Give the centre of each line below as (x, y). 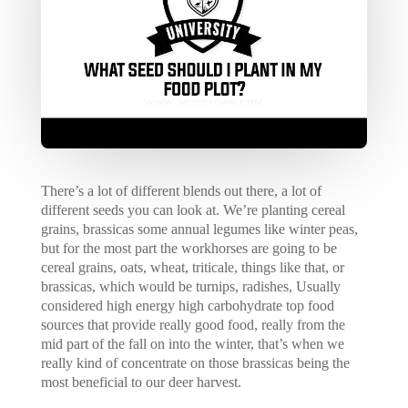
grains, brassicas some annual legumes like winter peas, (199, 229)
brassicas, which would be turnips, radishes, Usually (190, 287)
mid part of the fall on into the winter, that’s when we (192, 344)
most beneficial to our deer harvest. (141, 382)
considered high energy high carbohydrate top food (187, 306)
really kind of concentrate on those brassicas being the (195, 363)
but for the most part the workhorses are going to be (189, 249)
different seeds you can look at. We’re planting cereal (193, 210)
